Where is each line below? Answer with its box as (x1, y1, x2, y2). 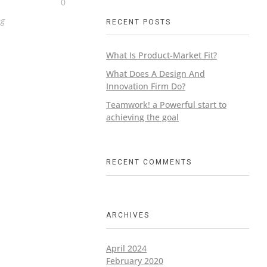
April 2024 (106, 243, 147, 254)
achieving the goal (106, 111, 179, 123)
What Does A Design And (106, 67, 205, 79)
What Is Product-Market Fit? (106, 49, 217, 61)
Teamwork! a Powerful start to (106, 98, 226, 110)
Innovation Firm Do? (106, 80, 185, 92)
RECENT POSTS (106, 16, 171, 27)
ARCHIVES (106, 210, 150, 221)
